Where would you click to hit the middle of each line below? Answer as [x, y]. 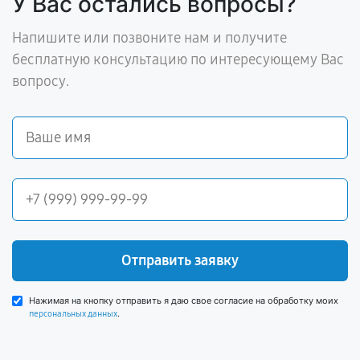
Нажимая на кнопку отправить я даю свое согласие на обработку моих [184, 301]
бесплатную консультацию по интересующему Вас [178, 59]
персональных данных [73, 314]
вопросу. [41, 81]
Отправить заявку [180, 260]
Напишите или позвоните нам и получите [149, 38]
